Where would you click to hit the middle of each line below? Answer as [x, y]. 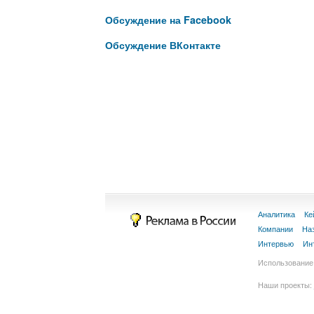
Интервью [275, 244]
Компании [275, 229]
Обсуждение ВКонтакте [163, 45]
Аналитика [276, 214]
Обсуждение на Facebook [168, 20]
